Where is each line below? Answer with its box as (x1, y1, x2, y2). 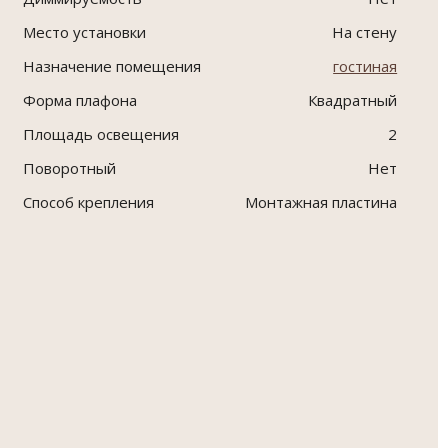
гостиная (333, 56, 398, 77)
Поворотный (23, 158, 117, 179)
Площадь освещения (23, 124, 180, 145)
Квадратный (308, 90, 398, 111)
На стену (332, 22, 398, 43)
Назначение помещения (23, 56, 202, 77)
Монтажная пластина (245, 192, 398, 213)
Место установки (23, 22, 147, 43)
